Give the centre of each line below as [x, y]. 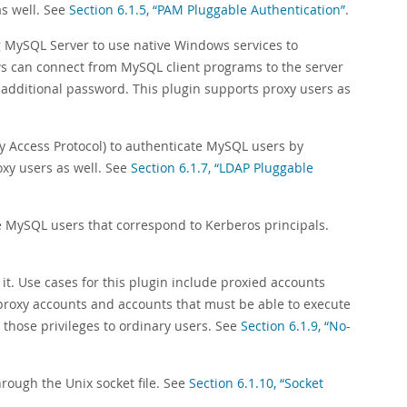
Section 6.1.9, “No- [296, 326]
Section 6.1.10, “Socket [256, 383]
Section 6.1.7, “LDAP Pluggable [222, 168]
